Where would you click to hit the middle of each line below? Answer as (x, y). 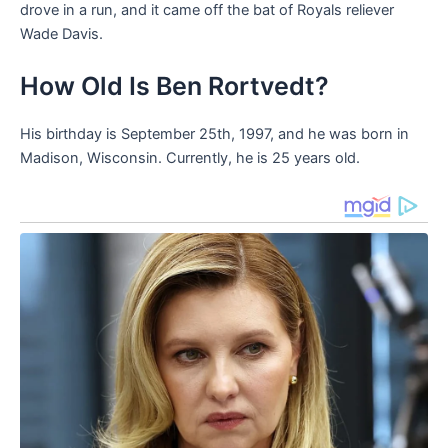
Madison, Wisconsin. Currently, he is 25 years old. (190, 157)
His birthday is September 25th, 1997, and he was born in (214, 133)
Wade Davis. (61, 34)
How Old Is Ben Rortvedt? (174, 85)
